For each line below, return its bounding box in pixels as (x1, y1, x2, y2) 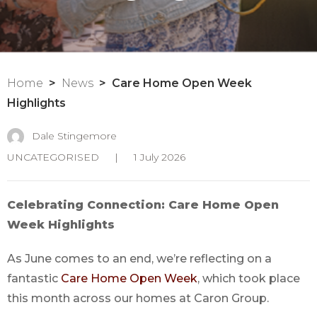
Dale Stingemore (29, 129, 117, 142)
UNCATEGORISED (7, 151, 99, 164)
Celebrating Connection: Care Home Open (7, 198, 279, 212)
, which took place (197, 272, 300, 286)
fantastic (7, 272, 61, 286)
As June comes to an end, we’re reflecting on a (7, 252, 272, 266)
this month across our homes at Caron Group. (7, 292, 269, 306)
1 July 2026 (131, 151, 185, 164)
